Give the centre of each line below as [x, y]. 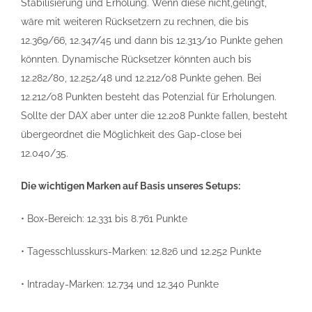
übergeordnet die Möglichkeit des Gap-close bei [131, 134]
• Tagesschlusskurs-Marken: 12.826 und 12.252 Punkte [141, 251]
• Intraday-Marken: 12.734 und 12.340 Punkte [120, 284]
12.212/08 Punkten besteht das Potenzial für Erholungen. [149, 97]
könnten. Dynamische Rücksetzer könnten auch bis [136, 59]
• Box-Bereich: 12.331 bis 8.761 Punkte [104, 219]
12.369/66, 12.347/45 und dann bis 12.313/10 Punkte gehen [152, 40]
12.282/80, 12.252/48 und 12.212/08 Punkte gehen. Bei [141, 78]
